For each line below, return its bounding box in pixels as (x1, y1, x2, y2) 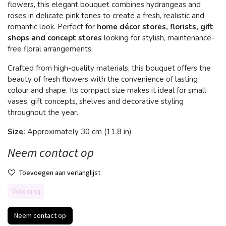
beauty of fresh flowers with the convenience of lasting (8, 74, 198, 84)
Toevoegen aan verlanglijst (19, 168, 100, 177)
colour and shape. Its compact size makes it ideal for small (8, 85, 206, 95)
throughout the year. (8, 107, 78, 118)
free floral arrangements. (8, 44, 93, 54)
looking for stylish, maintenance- (102, 33, 214, 43)
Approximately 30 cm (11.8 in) (25, 127, 132, 137)
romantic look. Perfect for (8, 22, 97, 32)
